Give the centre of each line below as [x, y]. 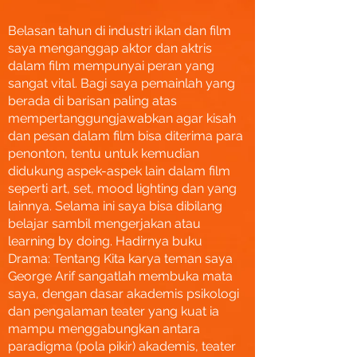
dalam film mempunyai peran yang [111, 66]
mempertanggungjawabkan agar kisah [122, 118]
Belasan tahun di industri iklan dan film [120, 31]
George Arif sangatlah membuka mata [120, 276]
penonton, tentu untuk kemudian [104, 153]
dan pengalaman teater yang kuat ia [114, 311]
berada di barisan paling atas [92, 101]
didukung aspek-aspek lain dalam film [119, 171]
